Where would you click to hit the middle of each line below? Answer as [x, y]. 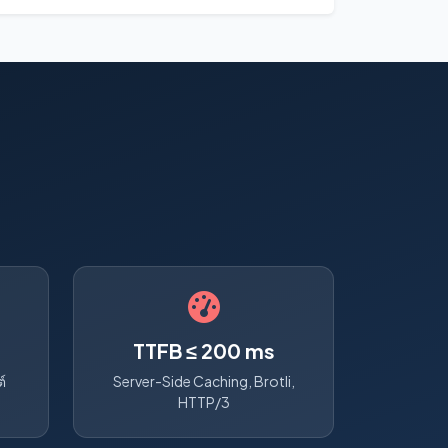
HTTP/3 [203, 402]
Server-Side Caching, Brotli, [203, 381]
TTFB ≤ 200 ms [203, 351]
